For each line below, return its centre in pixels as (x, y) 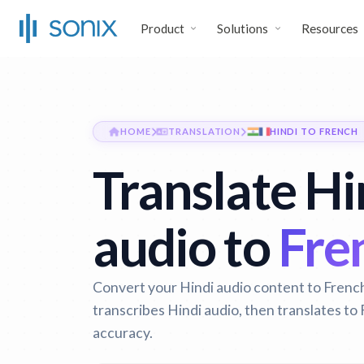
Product (162, 28)
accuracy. (123, 332)
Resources (329, 28)
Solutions (243, 28)
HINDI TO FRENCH (314, 131)
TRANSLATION (205, 131)
